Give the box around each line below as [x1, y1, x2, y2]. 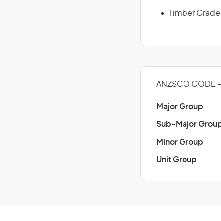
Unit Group [156, 156, 197, 164]
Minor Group [156, 138, 203, 146]
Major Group [156, 103, 203, 110]
